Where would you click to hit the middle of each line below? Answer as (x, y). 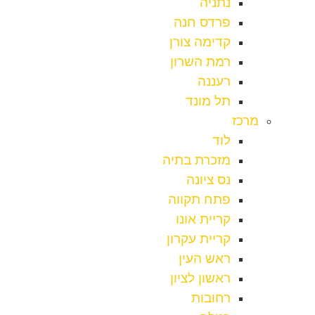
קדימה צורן (200, 42)
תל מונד (208, 101)
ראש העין (205, 259)
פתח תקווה (199, 200)
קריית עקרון (199, 239)
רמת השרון (200, 62)
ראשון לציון (200, 278)
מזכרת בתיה (197, 160)
